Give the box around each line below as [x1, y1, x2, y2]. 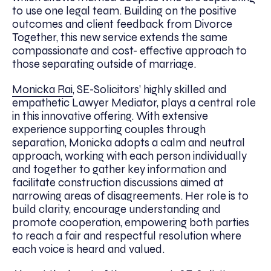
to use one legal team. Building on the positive [12, 4, 237, 18]
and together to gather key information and [12, 162, 227, 176]
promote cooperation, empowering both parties [12, 215, 249, 229]
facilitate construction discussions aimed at [12, 175, 224, 189]
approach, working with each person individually [12, 149, 247, 163]
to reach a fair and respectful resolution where [12, 229, 241, 243]
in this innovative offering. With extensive [12, 109, 208, 123]
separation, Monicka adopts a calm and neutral [12, 135, 245, 149]
